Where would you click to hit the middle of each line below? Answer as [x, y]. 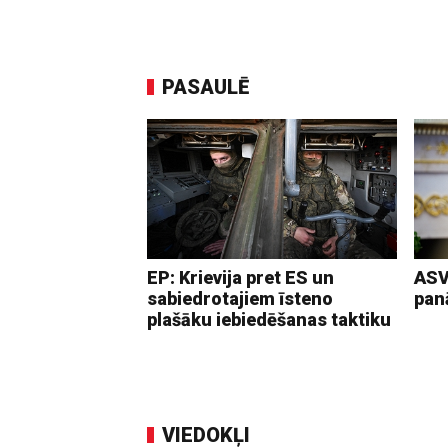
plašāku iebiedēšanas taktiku [269, 320]
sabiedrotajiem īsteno [240, 299]
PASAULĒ [205, 86]
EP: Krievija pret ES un [240, 278]
